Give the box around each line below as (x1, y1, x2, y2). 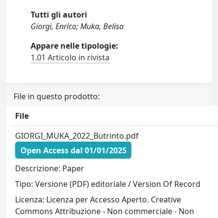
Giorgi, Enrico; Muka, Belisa (31, 21, 124, 32)
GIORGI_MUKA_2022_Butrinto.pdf (15, 130, 139, 142)
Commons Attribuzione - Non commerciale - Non (15, 206, 195, 217)
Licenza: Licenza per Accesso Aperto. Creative (15, 194, 182, 205)
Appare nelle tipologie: (31, 40, 119, 52)
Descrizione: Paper (15, 163, 85, 174)
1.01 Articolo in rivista (31, 52, 110, 63)
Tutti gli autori (31, 9, 88, 20)
